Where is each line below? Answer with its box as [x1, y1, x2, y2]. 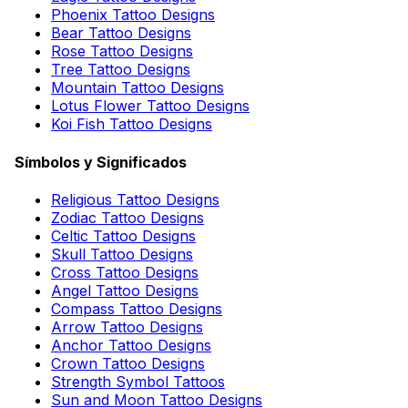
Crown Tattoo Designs [51, 353, 205, 372]
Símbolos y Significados [15, 152, 187, 171]
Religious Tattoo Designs [51, 189, 219, 209]
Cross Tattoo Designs [51, 262, 199, 281]
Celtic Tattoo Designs [51, 226, 196, 245]
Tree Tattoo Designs [51, 60, 190, 79]
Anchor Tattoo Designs [51, 335, 211, 354]
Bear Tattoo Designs [51, 24, 191, 43]
